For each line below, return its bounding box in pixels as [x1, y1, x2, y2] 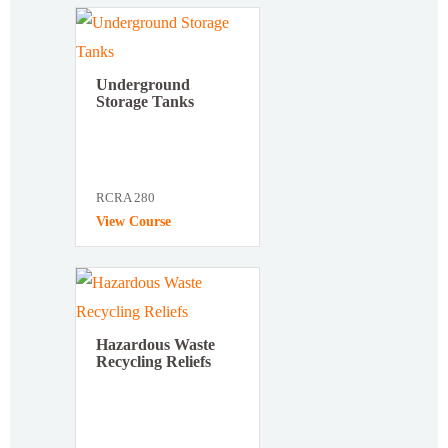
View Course [96, 213, 171, 229]
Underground [96, 75, 190, 93]
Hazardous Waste [96, 335, 215, 353]
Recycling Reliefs [96, 352, 211, 370]
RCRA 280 [96, 189, 155, 205]
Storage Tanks [96, 92, 194, 110]
